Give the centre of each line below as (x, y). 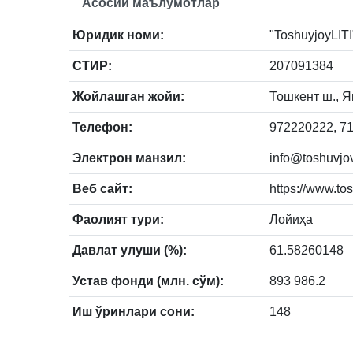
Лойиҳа (291, 219)
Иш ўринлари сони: (134, 311)
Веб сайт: (102, 188)
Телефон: (102, 127)
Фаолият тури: (118, 219)
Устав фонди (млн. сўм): (148, 281)
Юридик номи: (118, 35)
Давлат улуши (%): (130, 250)
